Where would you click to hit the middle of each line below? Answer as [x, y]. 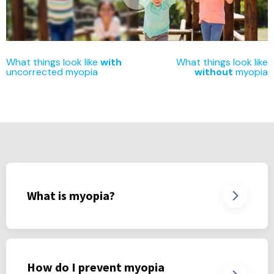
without [214, 72]
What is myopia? [71, 196]
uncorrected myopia [52, 72]
